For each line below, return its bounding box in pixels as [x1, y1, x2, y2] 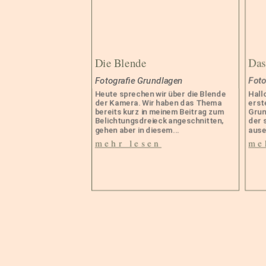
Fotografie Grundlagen [95, 75, 183, 86]
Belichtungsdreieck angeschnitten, [95, 116, 224, 125]
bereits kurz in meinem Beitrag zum [95, 107, 224, 116]
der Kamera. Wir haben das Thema [95, 98, 223, 107]
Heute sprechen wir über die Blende [95, 88, 226, 99]
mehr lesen [95, 137, 162, 149]
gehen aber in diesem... [95, 125, 180, 134]
